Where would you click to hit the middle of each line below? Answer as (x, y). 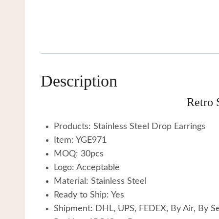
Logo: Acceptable (87, 167)
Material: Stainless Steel (100, 181)
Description (79, 81)
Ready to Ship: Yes (89, 195)
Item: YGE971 (80, 140)
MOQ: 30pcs (79, 154)
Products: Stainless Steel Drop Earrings (130, 126)
